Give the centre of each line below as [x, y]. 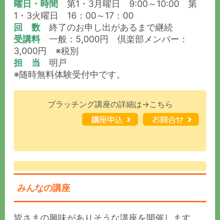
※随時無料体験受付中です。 [69, 75]
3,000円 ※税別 [46, 51]
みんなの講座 [44, 188]
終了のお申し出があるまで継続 [107, 27]
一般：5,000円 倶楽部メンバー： [114, 39]
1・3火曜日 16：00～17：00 [74, 16]
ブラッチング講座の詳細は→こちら [110, 104]
